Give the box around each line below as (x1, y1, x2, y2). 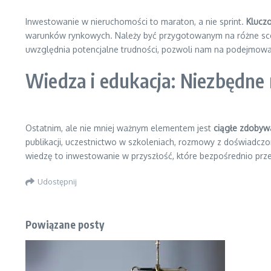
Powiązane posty (25, 218, 104, 231)
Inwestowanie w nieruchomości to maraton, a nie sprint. (25, 16, 246, 27)
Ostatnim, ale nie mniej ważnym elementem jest (25, 123, 214, 133)
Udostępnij (38, 176, 77, 186)
